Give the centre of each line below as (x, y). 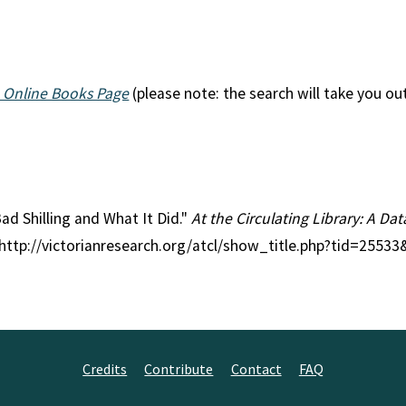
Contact (256, 369)
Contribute (179, 369)
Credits (105, 369)
